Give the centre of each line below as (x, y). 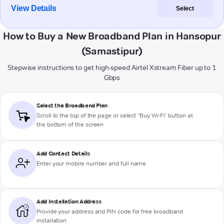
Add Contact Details (63, 153)
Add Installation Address (69, 201)
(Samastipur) (112, 51)
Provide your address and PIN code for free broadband (110, 211)
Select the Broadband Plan (72, 105)
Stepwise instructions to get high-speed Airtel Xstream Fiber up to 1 (112, 68)
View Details (34, 8)
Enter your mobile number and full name (91, 163)
